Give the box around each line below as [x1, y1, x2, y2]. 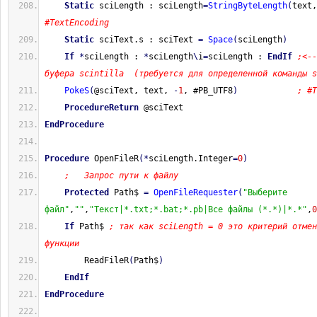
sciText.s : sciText [94, 35, 198, 45]
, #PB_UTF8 [183, 86, 233, 96]
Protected [64, 188, 109, 197]
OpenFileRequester [154, 188, 238, 197]
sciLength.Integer [149, 154, 233, 163]
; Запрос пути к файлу [64, 171, 178, 180]
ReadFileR [45, 255, 129, 265]
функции [45, 238, 79, 248]
